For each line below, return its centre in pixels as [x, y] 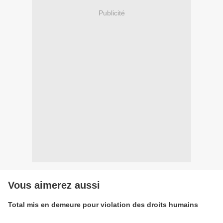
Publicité [111, 13]
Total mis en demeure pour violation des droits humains [103, 205]
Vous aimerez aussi [54, 185]
